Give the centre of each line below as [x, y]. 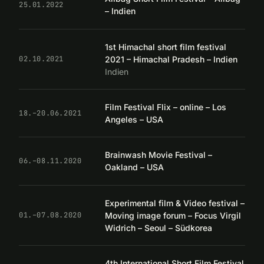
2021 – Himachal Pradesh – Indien [171, 59]
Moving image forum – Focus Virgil [173, 215]
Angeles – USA [134, 120]
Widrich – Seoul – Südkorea [159, 227]
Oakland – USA [134, 167]
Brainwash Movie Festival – [159, 155]
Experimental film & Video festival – [175, 203]
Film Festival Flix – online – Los [166, 107]
